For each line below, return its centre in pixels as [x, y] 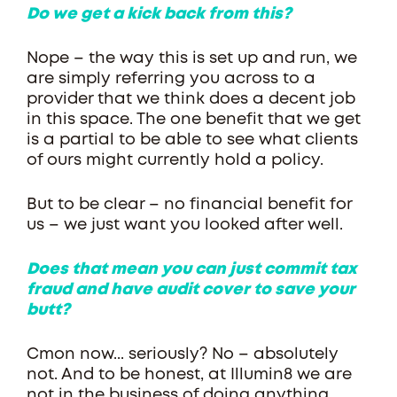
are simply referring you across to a [171, 79]
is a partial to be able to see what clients [192, 140]
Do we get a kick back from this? [159, 14]
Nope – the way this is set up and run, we [192, 58]
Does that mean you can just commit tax [191, 269]
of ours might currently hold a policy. [179, 160]
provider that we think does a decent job [191, 99]
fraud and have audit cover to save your [191, 290]
